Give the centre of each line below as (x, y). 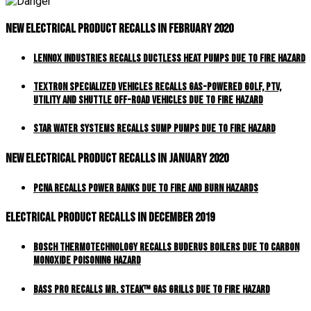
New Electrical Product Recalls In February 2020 (119, 28)
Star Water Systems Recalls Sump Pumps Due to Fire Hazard (154, 129)
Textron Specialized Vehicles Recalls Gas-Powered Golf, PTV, (157, 87)
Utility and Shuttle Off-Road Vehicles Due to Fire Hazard (148, 101)
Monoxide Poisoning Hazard (87, 261)
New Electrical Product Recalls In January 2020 (117, 158)
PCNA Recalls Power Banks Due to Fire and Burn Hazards (146, 188)
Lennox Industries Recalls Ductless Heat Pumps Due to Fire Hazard (169, 58)
